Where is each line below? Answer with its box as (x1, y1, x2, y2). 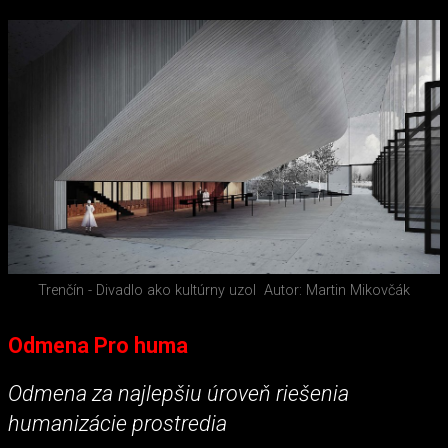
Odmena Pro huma (8, 333, 188, 359)
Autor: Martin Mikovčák (264, 282, 410, 300)
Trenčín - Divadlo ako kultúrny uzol (38, 282, 256, 300)
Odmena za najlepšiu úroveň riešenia (8, 380, 349, 406)
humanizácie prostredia (8, 410, 227, 436)
